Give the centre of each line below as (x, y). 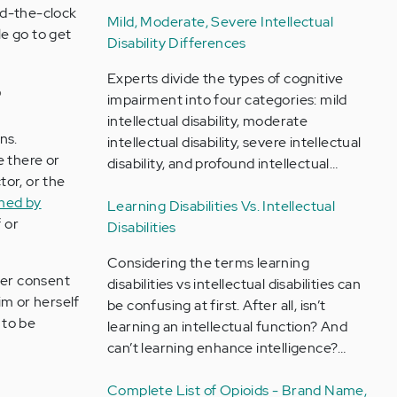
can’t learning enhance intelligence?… (226, 348)
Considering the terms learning (208, 263)
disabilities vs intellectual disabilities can (234, 284)
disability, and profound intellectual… (222, 163)
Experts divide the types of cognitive (225, 78)
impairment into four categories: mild (227, 100)
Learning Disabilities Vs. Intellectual (221, 206)
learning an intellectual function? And (227, 327)
